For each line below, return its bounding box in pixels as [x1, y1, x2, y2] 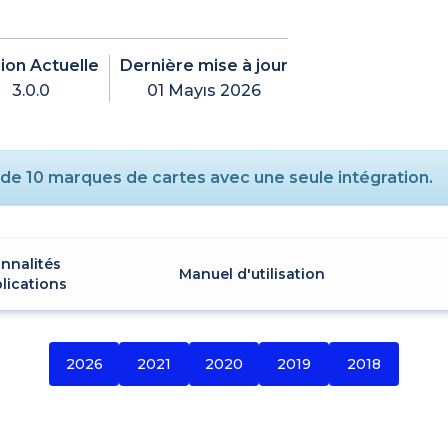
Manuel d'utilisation [179, 264, 325, 283]
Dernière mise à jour [120, 55, 288, 75]
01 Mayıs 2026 [147, 80, 261, 100]
